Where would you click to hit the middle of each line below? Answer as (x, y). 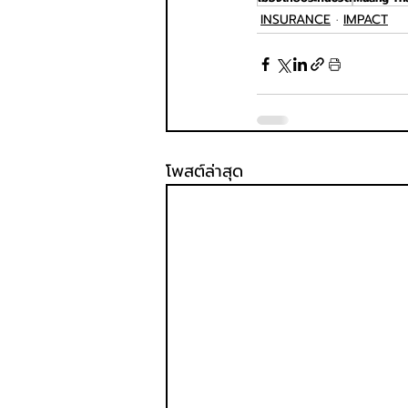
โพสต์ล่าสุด (204, 172)
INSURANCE (296, 20)
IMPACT (366, 20)
